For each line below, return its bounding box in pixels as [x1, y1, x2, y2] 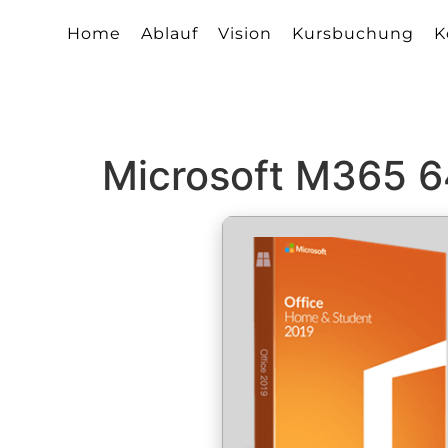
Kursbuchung [292, 24, 415, 44]
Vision [218, 24, 273, 44]
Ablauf [141, 24, 199, 44]
